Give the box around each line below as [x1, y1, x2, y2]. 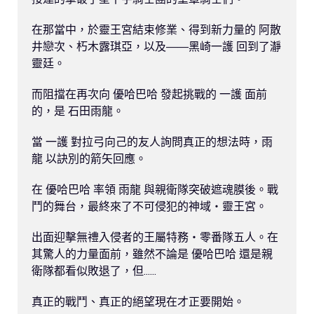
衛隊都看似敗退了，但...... [32, 263, 156, 278]
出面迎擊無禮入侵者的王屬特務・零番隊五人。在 [32, 229, 278, 244]
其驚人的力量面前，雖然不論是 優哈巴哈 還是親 [32, 246, 273, 261]
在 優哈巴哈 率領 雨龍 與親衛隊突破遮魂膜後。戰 [32, 182, 278, 196]
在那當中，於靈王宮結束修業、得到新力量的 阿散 [32, 22, 281, 36]
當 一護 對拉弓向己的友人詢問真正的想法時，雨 [32, 134, 273, 149]
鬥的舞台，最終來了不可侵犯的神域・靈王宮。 [32, 198, 267, 213]
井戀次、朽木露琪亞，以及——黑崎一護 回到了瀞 [32, 39, 281, 53]
